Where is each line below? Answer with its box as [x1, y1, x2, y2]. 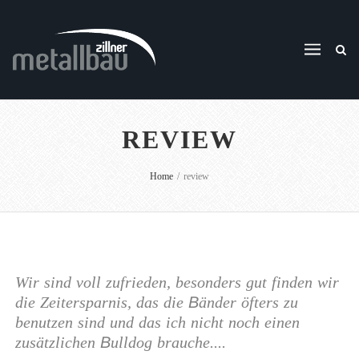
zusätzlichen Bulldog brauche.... [15, 333, 226, 351]
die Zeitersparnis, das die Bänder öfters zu [15, 292, 298, 311]
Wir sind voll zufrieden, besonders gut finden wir [15, 272, 339, 291]
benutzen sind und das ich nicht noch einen [15, 313, 300, 331]
